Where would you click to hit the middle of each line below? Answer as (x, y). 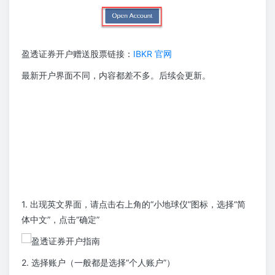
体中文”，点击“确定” (60, 220)
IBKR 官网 (153, 54)
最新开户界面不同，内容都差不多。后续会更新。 (116, 76)
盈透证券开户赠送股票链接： (77, 54)
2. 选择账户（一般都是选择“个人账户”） (98, 263)
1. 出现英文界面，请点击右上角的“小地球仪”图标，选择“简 (134, 204)
